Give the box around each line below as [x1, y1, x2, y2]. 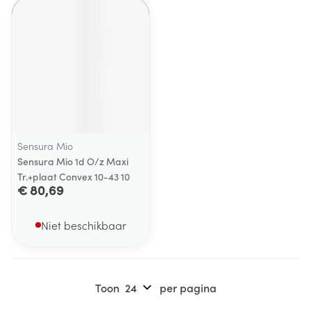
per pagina [159, 280, 217, 295]
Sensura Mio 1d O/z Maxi [17, 154, 128, 168]
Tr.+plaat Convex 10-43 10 [17, 169, 130, 183]
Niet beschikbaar [40, 217, 126, 233]
